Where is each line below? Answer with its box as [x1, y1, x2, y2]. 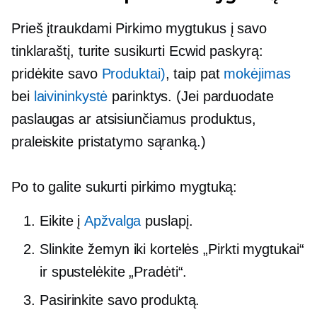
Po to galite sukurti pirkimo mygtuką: [11, 179, 238, 195]
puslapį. [141, 213, 193, 229]
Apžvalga [84, 213, 142, 229]
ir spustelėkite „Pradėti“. [40, 264, 188, 280]
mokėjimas [224, 66, 291, 82]
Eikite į [40, 213, 85, 229]
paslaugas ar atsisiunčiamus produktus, [11, 111, 257, 127]
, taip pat [165, 66, 224, 82]
